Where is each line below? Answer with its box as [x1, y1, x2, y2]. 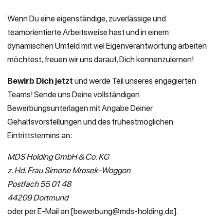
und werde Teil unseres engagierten [73, 76, 196, 86]
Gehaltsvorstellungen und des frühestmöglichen [7, 117, 173, 127]
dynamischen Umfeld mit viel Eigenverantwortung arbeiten [7, 41, 207, 51]
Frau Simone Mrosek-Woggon [27, 165, 130, 175]
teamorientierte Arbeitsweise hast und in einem [7, 27, 169, 37]
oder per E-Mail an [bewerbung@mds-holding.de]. [7, 206, 179, 216]
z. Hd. [7, 165, 27, 175]
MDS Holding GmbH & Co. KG [7, 152, 109, 162]
